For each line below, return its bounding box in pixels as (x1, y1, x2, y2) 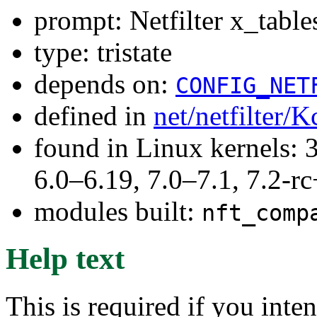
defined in (34, 100, 154, 131)
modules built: (34, 195, 202, 226)
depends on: (34, 68, 175, 99)
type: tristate (34, 36, 172, 67)
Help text (6, 241, 125, 275)
